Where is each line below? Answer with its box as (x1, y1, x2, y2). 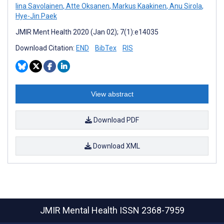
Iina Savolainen (15, 1, 63, 10)
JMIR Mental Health (39, 205, 119, 215)
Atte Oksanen (64, 1, 109, 10)
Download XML (91, 141, 140, 150)
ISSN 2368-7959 (119, 205, 184, 215)
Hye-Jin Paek (15, 11, 57, 20)
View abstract (90, 89, 133, 98)
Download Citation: (15, 43, 76, 52)
